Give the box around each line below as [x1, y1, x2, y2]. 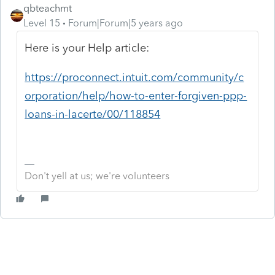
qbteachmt [23, 2, 72, 14]
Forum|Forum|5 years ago [68, 17, 183, 29]
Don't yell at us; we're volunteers [25, 169, 170, 182]
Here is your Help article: [25, 41, 150, 55]
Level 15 [23, 17, 60, 29]
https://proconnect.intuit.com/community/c [25, 70, 244, 84]
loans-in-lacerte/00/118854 [25, 107, 161, 121]
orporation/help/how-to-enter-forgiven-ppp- [25, 88, 247, 103]
